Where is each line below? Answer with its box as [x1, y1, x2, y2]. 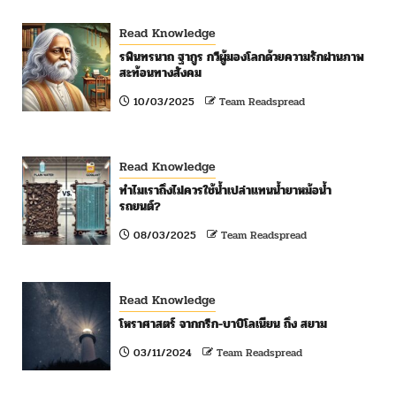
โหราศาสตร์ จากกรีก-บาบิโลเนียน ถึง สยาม [119, 315, 327, 334]
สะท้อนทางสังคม [119, 64, 202, 83]
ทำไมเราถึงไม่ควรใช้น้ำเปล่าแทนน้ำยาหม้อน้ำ [119, 181, 331, 201]
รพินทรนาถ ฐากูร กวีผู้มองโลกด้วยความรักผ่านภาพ [119, 48, 364, 67]
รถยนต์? [119, 197, 161, 217]
